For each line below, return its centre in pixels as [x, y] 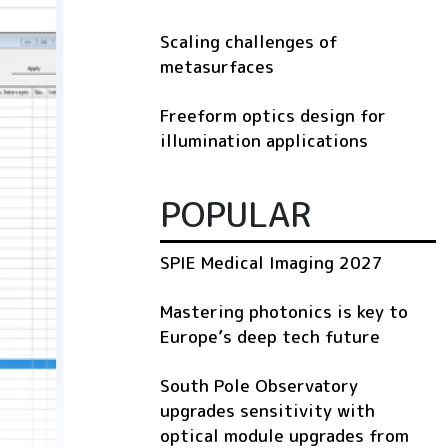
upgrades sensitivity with [267, 411]
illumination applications [264, 141]
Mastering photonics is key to [284, 312]
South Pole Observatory [259, 386]
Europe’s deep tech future [270, 337]
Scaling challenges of [249, 42]
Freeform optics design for [273, 116]
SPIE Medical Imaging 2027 [271, 263]
